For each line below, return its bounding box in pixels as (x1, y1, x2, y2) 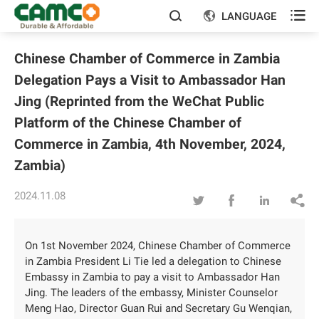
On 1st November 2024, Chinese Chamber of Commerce (25, 239, 291, 252)
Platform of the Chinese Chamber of (14, 114, 241, 131)
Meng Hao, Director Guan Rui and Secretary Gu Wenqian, (25, 302, 292, 315)
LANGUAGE (221, 9, 276, 23)
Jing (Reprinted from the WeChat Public (14, 93, 264, 110)
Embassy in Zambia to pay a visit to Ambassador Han (25, 271, 280, 283)
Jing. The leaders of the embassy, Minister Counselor (25, 286, 278, 299)
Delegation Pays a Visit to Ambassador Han (14, 71, 286, 88)
